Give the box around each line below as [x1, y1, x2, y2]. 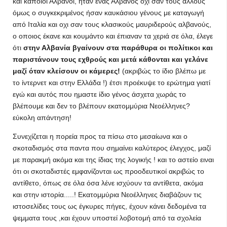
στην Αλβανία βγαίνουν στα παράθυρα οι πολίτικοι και [23, 44, 213, 52]
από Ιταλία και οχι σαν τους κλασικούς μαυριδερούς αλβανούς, [13, 20, 211, 28]
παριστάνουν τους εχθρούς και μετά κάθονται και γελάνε [13, 55, 208, 63]
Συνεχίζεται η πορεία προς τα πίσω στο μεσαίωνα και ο [13, 132, 187, 140]
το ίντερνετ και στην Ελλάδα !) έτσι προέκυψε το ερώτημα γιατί [13, 79, 210, 87]
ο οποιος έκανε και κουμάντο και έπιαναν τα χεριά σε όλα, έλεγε [13, 32, 213, 40]
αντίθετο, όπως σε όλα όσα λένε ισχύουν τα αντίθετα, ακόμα [13, 179, 203, 187]
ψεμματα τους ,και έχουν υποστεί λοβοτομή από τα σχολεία [13, 214, 201, 222]
